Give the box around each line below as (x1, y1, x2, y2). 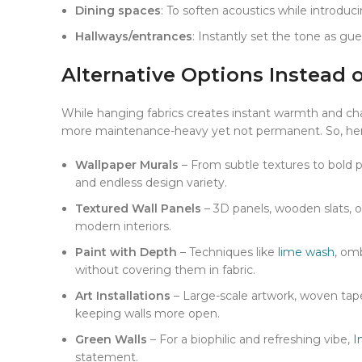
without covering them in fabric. (75, 263, 255, 278)
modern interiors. (75, 219, 171, 234)
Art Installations (75, 288, 170, 304)
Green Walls (75, 332, 147, 347)
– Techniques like (177, 245, 278, 260)
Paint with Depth (75, 245, 177, 260)
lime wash (278, 245, 335, 260)
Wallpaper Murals (75, 158, 179, 173)
